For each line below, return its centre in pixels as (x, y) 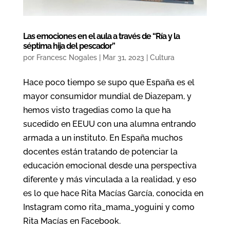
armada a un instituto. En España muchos (103, 138)
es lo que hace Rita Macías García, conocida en (113, 193)
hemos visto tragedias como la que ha (97, 110)
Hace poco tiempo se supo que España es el (109, 82)
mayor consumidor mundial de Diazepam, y (107, 96)
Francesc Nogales (66, 57)
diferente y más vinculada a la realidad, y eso (110, 179)
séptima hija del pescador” (69, 46)
